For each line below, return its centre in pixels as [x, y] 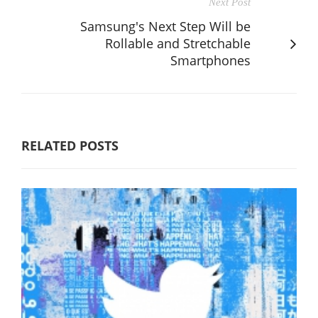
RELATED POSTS [70, 145]
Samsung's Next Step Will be [165, 26]
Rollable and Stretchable [178, 43]
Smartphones [210, 60]
